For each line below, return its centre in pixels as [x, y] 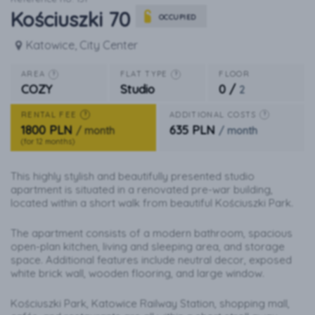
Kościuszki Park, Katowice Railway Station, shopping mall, [150, 303]
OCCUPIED [177, 18]
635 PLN [192, 129]
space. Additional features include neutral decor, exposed [151, 260]
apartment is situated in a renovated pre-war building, [142, 189]
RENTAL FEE [51, 114]
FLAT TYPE [146, 74]
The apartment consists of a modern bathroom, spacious [152, 233]
